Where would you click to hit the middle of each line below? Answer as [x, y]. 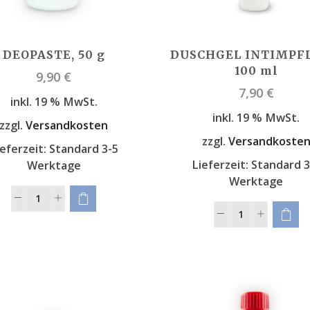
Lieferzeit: [222, 164]
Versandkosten [67, 125]
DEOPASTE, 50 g [54, 55]
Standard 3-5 [83, 148]
